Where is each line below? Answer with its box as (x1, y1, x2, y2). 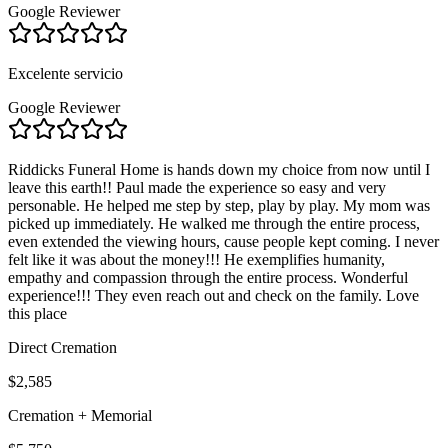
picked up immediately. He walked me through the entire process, (8, 214, 420, 232)
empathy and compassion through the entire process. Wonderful (8, 268, 408, 286)
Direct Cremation (8, 338, 117, 356)
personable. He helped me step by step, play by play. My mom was (8, 196, 430, 214)
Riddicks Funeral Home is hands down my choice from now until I (8, 160, 430, 178)
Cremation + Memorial (8, 406, 152, 424)
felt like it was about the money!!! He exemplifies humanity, (8, 250, 385, 268)
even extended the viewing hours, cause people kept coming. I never (8, 232, 439, 250)
